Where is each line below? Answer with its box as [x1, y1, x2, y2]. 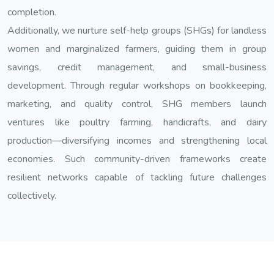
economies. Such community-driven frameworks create [7, 152, 267, 166]
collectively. [7, 188, 56, 202]
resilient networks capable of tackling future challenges [7, 170, 267, 184]
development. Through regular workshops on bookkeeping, [7, 78, 267, 92]
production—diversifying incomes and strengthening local [7, 133, 267, 147]
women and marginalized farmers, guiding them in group [7, 42, 267, 56]
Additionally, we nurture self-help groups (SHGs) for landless [7, 23, 267, 37]
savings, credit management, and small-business [7, 60, 267, 74]
